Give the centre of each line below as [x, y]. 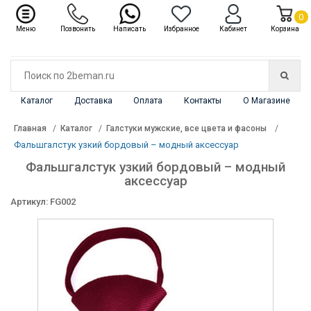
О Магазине [266, 101]
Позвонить [77, 29]
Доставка [93, 101]
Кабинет [233, 29]
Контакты [203, 101]
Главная [30, 128]
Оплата [148, 101]
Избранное [181, 29]
